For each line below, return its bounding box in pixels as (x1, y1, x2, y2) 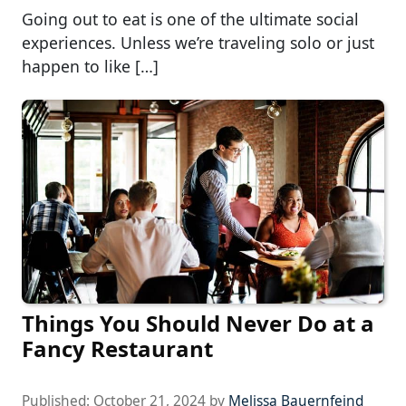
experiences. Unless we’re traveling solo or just (22, 32, 374, 54)
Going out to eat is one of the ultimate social (22, 8, 359, 31)
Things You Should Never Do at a (22, 308, 374, 339)
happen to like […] (22, 55, 159, 78)
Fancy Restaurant (22, 333, 213, 364)
